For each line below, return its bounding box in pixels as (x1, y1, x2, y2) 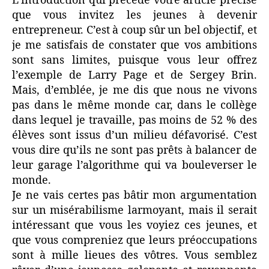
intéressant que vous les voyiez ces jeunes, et (12, 219, 257, 232)
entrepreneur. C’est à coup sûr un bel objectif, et (12, 23, 257, 37)
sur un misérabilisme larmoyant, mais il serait (12, 204, 257, 217)
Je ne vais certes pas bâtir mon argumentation (12, 189, 257, 202)
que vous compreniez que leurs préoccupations (12, 234, 257, 247)
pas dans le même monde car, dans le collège (12, 98, 257, 112)
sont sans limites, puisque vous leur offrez (12, 53, 257, 67)
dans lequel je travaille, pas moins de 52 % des (12, 113, 257, 127)
